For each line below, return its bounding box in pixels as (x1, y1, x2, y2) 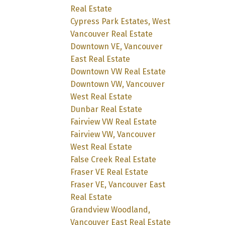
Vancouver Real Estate (70, 29, 153, 39)
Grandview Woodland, (70, 204, 151, 214)
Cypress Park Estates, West (70, 16, 171, 26)
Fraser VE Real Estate (70, 167, 149, 177)
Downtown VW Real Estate (70, 66, 166, 76)
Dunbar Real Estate (70, 104, 143, 114)
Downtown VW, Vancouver (70, 79, 165, 89)
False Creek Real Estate (70, 154, 157, 164)
